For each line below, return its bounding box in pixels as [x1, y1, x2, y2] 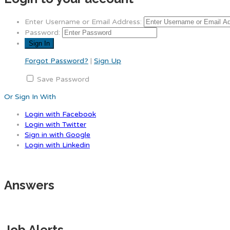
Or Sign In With [4, 92, 56, 101]
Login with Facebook [25, 109, 96, 119]
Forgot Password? [25, 56, 88, 65]
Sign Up [94, 56, 121, 65]
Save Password [37, 74, 89, 84]
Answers [4, 177, 54, 193]
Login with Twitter [25, 120, 86, 129]
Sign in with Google [25, 130, 90, 139]
